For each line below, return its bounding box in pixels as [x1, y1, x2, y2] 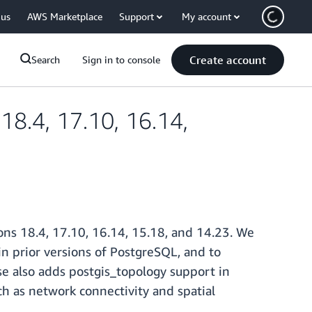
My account [182, 10, 231, 22]
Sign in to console [82, 54, 160, 65]
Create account [189, 53, 266, 67]
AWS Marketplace [27, 10, 102, 22]
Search [31, 54, 60, 65]
